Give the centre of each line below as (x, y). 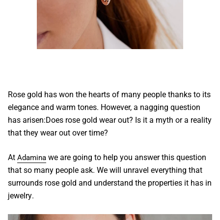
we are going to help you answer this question (126, 157)
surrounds (26, 183)
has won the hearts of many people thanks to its (126, 94)
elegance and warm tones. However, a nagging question (104, 107)
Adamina (32, 157)
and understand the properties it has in (144, 183)
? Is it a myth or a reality (170, 120)
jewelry (20, 195)
